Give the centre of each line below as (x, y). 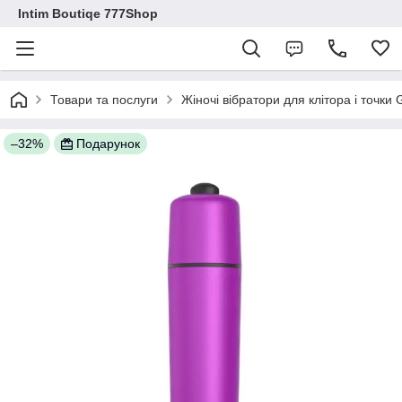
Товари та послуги (104, 100)
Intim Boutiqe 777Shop (88, 13)
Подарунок (108, 144)
